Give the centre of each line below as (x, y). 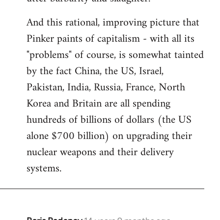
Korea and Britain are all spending (98, 104)
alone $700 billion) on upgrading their (109, 136)
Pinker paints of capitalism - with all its (110, 39)
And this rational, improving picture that (113, 23)
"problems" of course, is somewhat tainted (115, 55)
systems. (44, 168)
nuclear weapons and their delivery (100, 152)
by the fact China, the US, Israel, (95, 71)
